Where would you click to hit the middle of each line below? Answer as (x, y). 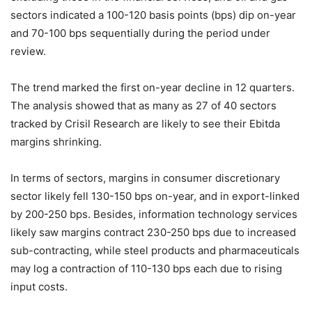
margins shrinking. (56, 142)
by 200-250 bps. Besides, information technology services (154, 214)
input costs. (39, 287)
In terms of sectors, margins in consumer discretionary (145, 178)
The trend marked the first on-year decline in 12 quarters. (153, 87)
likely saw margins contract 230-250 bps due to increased (153, 232)
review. (28, 51)
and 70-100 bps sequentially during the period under (140, 33)
